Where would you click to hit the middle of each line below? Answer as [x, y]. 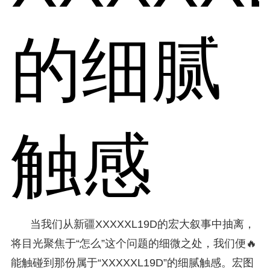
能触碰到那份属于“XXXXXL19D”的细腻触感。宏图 [132, 262]
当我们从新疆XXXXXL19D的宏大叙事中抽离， [142, 224]
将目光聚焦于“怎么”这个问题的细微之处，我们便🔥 [133, 243]
